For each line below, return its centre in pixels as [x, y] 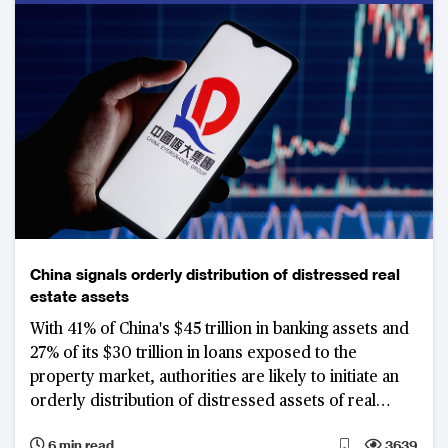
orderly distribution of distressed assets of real [203, 401]
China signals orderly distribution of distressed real [215, 274]
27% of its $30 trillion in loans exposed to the [193, 353]
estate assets [79, 296]
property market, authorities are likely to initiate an [214, 377]
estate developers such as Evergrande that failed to [216, 425]
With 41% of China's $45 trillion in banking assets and [219, 329]
